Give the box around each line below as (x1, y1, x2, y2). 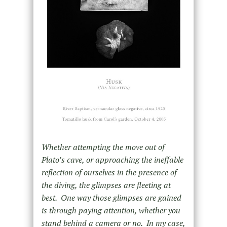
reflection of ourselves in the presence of (41, 167, 177, 178)
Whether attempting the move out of (41, 141, 165, 153)
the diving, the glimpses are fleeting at (41, 179, 171, 191)
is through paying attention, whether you (41, 205, 180, 216)
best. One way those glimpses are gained (41, 192, 181, 204)
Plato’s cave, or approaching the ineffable (41, 154, 183, 166)
